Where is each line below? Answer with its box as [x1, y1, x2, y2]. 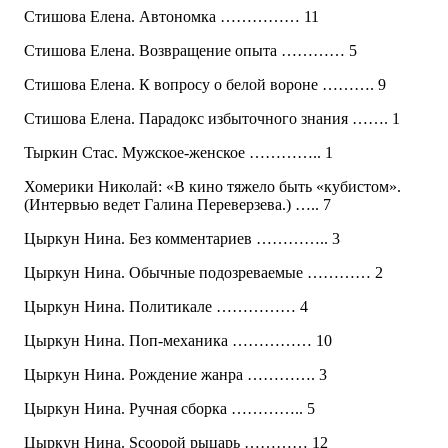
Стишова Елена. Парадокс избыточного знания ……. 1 [24, 110, 400, 128]
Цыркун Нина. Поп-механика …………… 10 [24, 332, 332, 350]
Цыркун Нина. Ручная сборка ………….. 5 [24, 400, 315, 418]
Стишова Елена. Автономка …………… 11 [24, 8, 319, 26]
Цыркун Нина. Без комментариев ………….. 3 [24, 230, 340, 248]
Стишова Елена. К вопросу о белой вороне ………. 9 [24, 76, 386, 94]
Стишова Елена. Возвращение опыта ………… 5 [24, 42, 357, 60]
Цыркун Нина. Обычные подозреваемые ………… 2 [24, 264, 383, 282]
